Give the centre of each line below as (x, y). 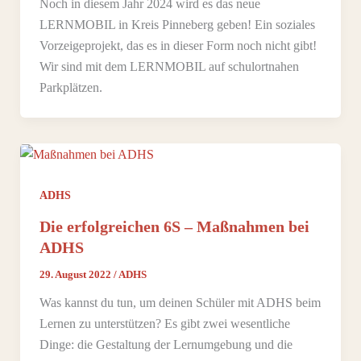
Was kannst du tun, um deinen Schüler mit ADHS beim (180, 302)
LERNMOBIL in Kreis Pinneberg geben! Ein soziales (177, 24)
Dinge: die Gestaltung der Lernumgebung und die (166, 344)
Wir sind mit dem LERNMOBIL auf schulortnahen (169, 66)
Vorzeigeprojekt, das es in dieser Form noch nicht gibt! (178, 45)
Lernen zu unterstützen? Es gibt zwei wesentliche (164, 323)
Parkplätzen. (71, 87)
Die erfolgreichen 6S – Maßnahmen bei (174, 226)
